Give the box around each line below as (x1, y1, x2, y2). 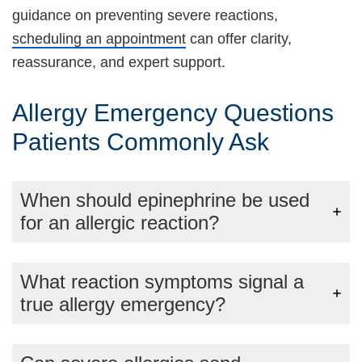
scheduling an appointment (12, 30, 186, 47)
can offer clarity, (186, 30, 292, 47)
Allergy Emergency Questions (12, 99, 334, 126)
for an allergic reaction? (20, 211, 219, 234)
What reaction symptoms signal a (20, 270, 304, 293)
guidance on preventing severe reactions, (12, 6, 278, 23)
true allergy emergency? (20, 293, 225, 315)
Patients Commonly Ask (12, 128, 269, 155)
